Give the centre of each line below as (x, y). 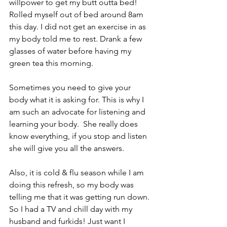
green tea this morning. (51, 63)
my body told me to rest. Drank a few (77, 39)
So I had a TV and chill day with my (72, 209)
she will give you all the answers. (67, 148)
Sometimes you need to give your (71, 87)
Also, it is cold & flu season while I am (78, 172)
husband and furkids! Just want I (68, 221)
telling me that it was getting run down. (80, 197)
